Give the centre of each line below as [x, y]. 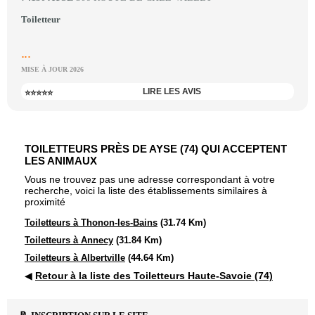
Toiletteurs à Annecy [69, 240]
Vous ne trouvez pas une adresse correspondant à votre [150, 179]
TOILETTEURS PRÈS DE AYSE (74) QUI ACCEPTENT [156, 149]
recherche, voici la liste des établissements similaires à [146, 191]
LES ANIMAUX [61, 161]
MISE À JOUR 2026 [52, 69]
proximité [45, 202]
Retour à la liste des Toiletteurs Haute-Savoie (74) [154, 276]
